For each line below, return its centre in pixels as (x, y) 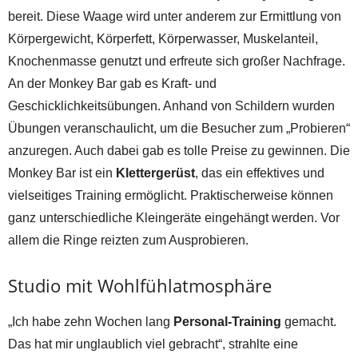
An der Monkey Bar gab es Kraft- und (112, 83)
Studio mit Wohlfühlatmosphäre (140, 285)
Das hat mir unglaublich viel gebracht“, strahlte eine (153, 344)
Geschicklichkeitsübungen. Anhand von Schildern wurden (171, 105)
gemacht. (309, 321)
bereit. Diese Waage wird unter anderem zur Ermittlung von (175, 16)
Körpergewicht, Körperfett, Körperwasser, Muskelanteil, (163, 38)
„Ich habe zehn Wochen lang (91, 321)
